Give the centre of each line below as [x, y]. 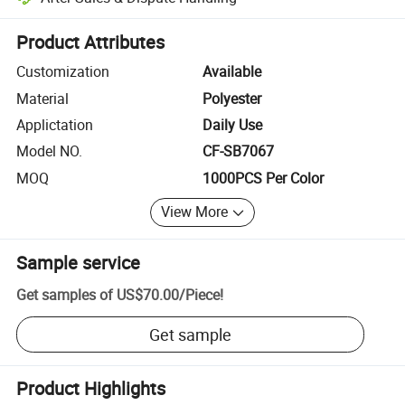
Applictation [55, 124]
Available [232, 72]
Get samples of [65, 295]
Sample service [79, 262]
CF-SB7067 [238, 151]
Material [43, 98]
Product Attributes [91, 42]
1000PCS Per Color [263, 178]
